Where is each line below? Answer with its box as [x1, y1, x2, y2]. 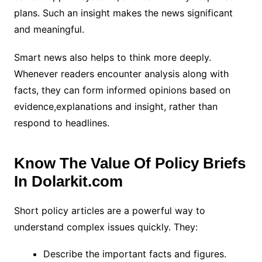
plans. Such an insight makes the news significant [13, 6, 233, 19]
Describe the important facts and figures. [43, 247, 229, 260]
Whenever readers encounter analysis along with [13, 67, 229, 80]
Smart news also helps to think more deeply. [13, 51, 211, 63]
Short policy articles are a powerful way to [13, 204, 205, 216]
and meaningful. [13, 23, 87, 35]
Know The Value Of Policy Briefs [13, 154, 246, 172]
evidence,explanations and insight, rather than [13, 100, 218, 112]
